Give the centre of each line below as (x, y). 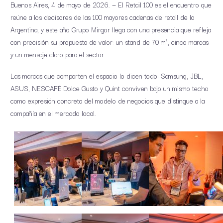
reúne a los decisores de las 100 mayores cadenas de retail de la (102, 17)
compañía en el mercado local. (53, 113)
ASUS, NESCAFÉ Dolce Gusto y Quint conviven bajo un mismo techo (110, 88)
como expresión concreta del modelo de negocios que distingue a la (108, 100)
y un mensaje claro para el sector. (58, 54)
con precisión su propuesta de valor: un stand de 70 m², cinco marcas (110, 42)
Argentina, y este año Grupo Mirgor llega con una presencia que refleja (111, 29)
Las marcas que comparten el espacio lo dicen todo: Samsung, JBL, (107, 75)
